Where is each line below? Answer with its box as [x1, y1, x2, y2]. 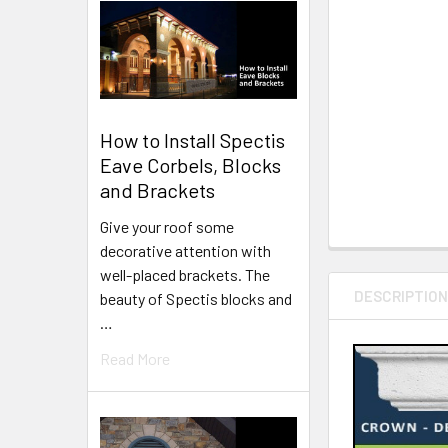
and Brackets [100, 177, 215, 202]
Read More [100, 348, 170, 368]
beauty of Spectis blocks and [100, 288, 292, 308]
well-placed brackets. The [100, 264, 270, 284]
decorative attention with [100, 240, 271, 260]
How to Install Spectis [100, 127, 285, 152]
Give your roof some [100, 216, 234, 236]
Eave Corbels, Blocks [100, 152, 281, 177]
